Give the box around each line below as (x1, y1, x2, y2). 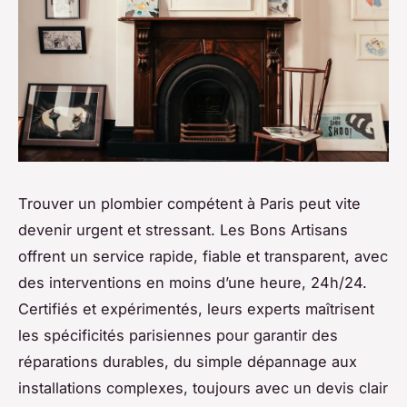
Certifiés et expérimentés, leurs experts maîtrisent (18, 299, 374, 318)
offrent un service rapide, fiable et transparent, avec (18, 246, 388, 265)
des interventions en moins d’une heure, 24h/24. (18, 273, 367, 292)
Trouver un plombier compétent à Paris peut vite (18, 194, 361, 213)
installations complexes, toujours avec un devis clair (18, 378, 388, 397)
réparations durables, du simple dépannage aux (18, 352, 357, 371)
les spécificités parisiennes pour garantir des (18, 325, 338, 344)
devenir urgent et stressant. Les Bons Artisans (18, 220, 348, 239)
